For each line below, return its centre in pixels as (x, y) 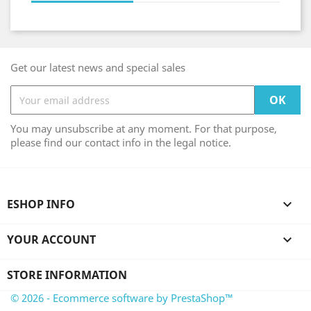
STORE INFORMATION (67, 275)
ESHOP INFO (41, 204)
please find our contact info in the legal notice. (121, 142)
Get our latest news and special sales (98, 67)
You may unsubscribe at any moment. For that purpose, (144, 128)
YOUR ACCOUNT (51, 239)
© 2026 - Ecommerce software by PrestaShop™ (122, 298)
